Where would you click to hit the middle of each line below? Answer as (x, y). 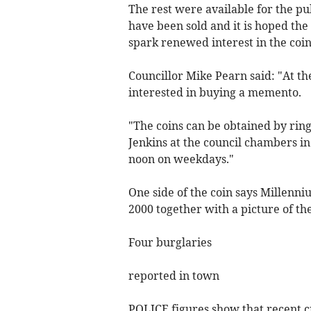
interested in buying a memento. (215, 92)
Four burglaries (170, 242)
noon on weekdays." (181, 159)
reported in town (174, 276)
